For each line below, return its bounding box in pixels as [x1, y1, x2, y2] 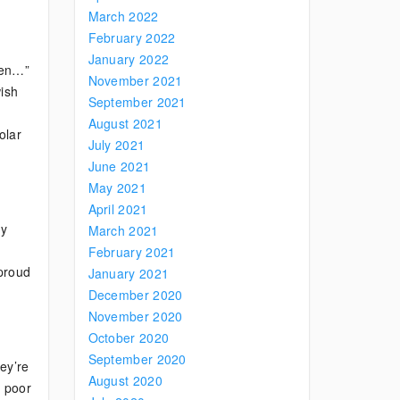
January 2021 [87, 264, 170, 282]
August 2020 [87, 371, 162, 389]
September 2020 [87, 350, 187, 368]
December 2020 [87, 286, 183, 304]
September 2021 [87, 93, 187, 111]
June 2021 [87, 157, 151, 175]
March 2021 [87, 221, 159, 239]
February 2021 [87, 243, 176, 261]
